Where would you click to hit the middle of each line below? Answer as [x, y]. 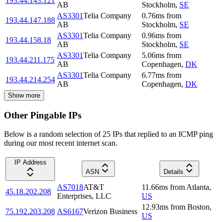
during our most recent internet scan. [61, 143]
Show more [24, 95]
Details [173, 172]
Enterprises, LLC [84, 196]
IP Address [30, 163]
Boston [198, 207]
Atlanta [198, 187]
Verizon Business [110, 212]
